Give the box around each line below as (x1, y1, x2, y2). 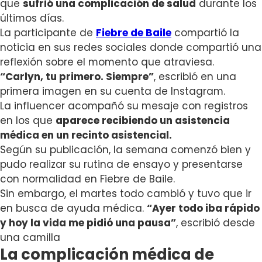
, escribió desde (176, 216, 255, 230)
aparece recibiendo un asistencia (56, 113, 230, 128)
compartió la (171, 26, 239, 40)
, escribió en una (154, 70, 236, 84)
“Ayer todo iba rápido (147, 201, 260, 216)
